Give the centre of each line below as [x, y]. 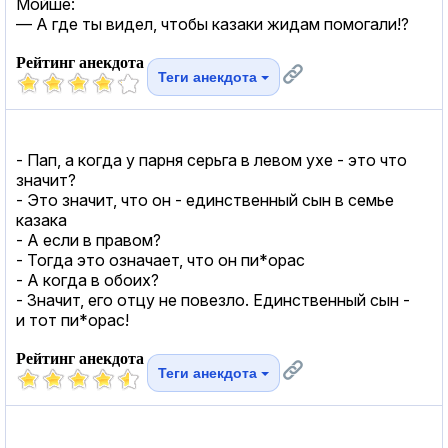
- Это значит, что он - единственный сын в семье [205, 199]
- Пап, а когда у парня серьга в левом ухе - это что [211, 159]
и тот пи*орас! [72, 319]
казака [41, 219]
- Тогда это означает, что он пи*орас [160, 259]
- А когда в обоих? [87, 279]
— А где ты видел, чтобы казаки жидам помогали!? [212, 23]
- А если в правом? [88, 239]
